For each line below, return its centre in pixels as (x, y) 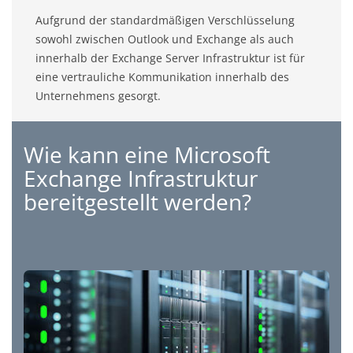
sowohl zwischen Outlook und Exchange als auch (165, 39)
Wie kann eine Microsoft (147, 154)
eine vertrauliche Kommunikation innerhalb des (162, 77)
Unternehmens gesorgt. (98, 96)
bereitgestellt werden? (137, 201)
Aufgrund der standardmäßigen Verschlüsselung (165, 20)
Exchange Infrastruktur (141, 178)
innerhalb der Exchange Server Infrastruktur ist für (170, 58)
